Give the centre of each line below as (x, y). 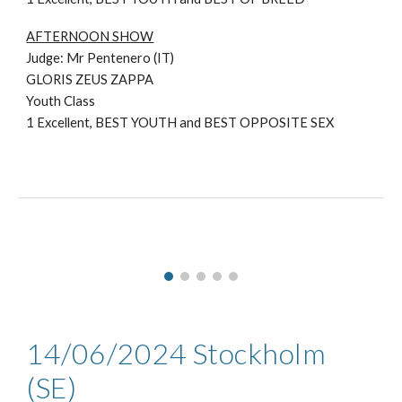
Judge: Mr (56, 58)
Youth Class (61, 101)
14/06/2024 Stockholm (176, 354)
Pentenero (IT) (131, 58)
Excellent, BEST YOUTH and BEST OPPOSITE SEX (186, 123)
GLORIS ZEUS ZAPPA (90, 80)
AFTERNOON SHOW (90, 37)
